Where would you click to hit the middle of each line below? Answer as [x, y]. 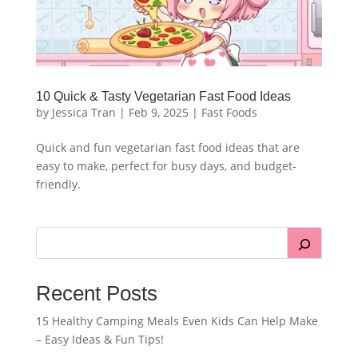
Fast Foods [229, 113]
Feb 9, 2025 [158, 113]
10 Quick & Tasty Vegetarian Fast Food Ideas [163, 97]
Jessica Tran [84, 113]
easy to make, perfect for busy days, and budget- [166, 166]
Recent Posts [96, 294]
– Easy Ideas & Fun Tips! [99, 340]
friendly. [58, 185]
